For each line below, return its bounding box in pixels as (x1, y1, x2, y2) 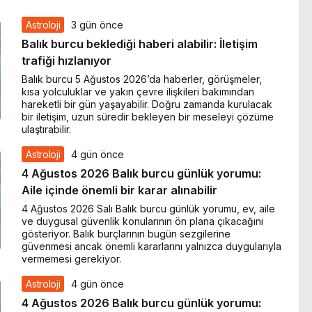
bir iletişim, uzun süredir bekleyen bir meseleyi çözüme (22, 110, 274, 123)
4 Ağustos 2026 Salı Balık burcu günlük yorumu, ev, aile (22, 202, 276, 214)
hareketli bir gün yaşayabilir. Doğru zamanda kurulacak (22, 97, 273, 110)
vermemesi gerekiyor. (22, 252, 122, 265)
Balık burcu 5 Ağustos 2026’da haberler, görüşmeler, (22, 72, 263, 85)
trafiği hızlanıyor (22, 54, 112, 68)
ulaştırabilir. (22, 123, 72, 135)
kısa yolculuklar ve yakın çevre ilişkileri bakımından (22, 85, 255, 97)
